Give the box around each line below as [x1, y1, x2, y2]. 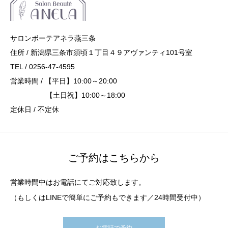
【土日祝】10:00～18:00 [10, 91, 125, 99]
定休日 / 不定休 [10, 105, 59, 113]
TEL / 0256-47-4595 [10, 62, 75, 71]
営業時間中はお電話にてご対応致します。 [10, 178, 146, 186]
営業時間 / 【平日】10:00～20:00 [10, 76, 117, 85]
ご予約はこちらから [68, 152, 160, 163]
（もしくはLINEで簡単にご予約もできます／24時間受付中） [10, 193, 205, 202]
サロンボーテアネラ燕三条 [10, 34, 96, 42]
